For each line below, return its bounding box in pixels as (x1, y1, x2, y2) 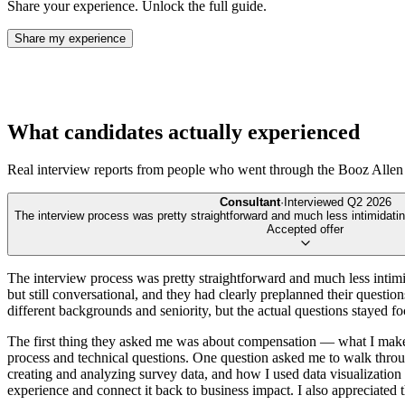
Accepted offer (267, 222, 344, 237)
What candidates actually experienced (7, 119, 360, 144)
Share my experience (14, 31, 126, 45)
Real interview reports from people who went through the (7, 162, 338, 178)
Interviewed (283, 195, 347, 210)
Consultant (219, 195, 280, 210)
